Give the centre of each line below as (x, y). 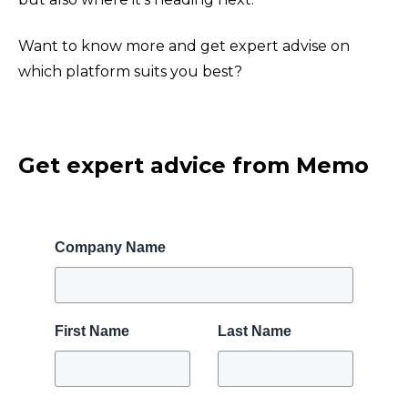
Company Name (110, 247)
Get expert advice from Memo (194, 166)
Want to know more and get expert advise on (184, 46)
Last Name (255, 331)
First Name (92, 331)
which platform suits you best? (130, 71)
